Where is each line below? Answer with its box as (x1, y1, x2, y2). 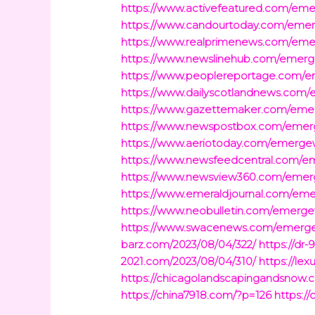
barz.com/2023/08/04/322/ (121, 238, 257, 252)
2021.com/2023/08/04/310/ (121, 255, 257, 269)
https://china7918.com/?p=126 (121, 288, 272, 302)
